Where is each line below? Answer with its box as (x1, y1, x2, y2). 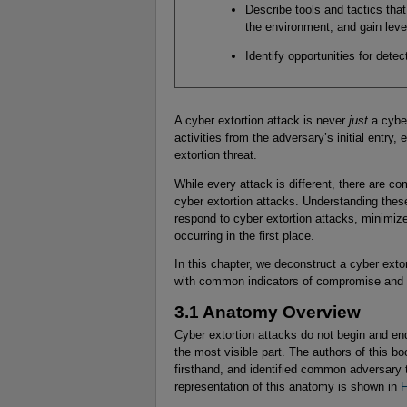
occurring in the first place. (174, 228, 314, 243)
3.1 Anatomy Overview (174, 303, 361, 323)
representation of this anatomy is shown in (174, 379, 401, 393)
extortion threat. (174, 147, 257, 162)
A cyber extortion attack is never (174, 113, 349, 127)
